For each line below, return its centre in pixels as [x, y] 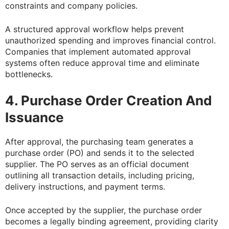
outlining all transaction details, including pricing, [100, 175]
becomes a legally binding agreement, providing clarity [112, 221]
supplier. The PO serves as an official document [97, 164]
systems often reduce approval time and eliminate [102, 63]
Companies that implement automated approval [98, 51]
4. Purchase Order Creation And [109, 100]
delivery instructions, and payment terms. [85, 186]
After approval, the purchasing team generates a [99, 141]
